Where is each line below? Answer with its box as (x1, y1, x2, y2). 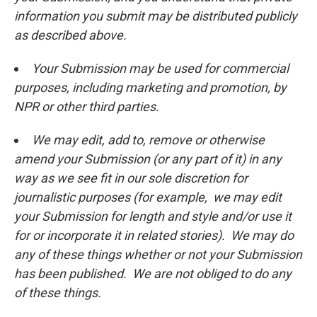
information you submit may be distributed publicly (14, 8, 297, 23)
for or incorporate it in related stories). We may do (14, 228, 294, 243)
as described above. (14, 28, 127, 42)
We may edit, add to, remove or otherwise (32, 132, 265, 147)
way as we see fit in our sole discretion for (14, 171, 248, 185)
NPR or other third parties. (14, 99, 159, 114)
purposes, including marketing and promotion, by (14, 80, 287, 95)
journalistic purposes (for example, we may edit (14, 190, 282, 204)
